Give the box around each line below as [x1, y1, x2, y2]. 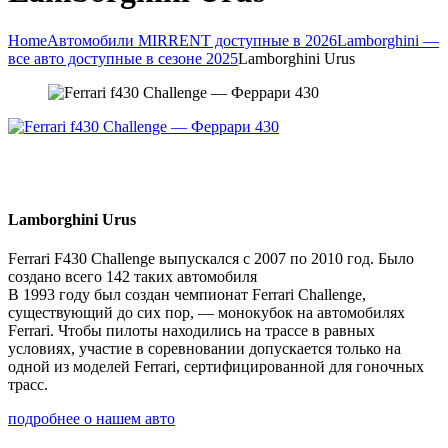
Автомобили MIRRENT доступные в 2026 [47, 31, 337, 49]
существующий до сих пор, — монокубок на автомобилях [8, 304, 405, 322]
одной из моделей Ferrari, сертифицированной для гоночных [8, 358, 424, 376]
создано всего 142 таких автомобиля [8, 268, 257, 286]
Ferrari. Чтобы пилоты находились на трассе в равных [8, 322, 375, 340]
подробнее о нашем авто [8, 410, 175, 428]
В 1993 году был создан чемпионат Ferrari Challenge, [8, 286, 366, 304]
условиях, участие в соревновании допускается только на [8, 340, 401, 358]
